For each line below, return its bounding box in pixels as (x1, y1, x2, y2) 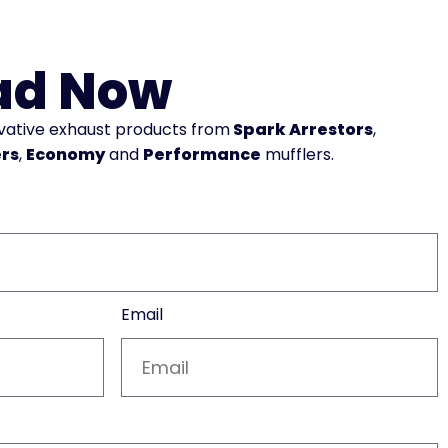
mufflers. (261, 143, 338, 166)
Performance (143, 143, 261, 166)
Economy (26, 143, 105, 166)
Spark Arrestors (230, 118, 373, 141)
